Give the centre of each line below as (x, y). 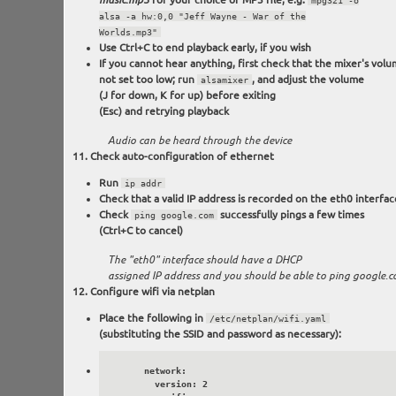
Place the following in (152, 318)
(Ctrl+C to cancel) (141, 231)
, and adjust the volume (308, 80)
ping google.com (174, 215)
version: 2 (133, 384)
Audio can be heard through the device (199, 141)
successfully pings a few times (290, 215)
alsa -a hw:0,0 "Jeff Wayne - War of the (202, 16)
